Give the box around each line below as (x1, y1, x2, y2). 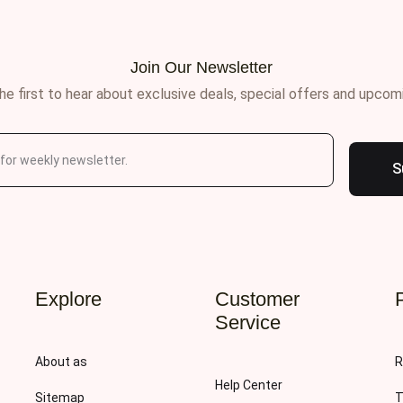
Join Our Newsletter (130, 58, 273, 76)
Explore (35, 288, 102, 310)
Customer (215, 288, 300, 310)
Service (215, 311, 281, 334)
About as (35, 354, 87, 369)
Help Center (215, 378, 282, 392)
